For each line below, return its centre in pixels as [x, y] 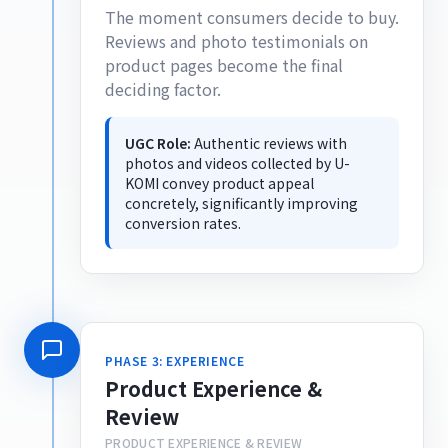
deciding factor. [163, 89]
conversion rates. [183, 223]
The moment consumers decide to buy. [252, 17]
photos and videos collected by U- [237, 163]
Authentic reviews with [270, 143]
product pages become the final [224, 65]
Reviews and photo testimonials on [236, 41]
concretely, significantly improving [241, 203]
